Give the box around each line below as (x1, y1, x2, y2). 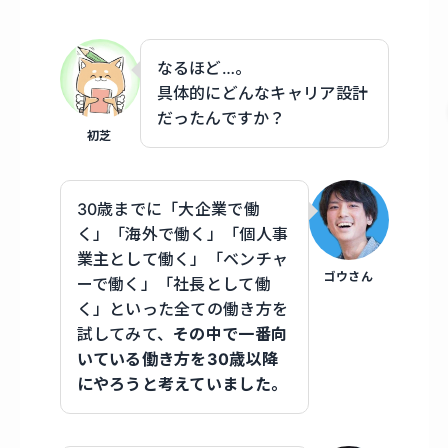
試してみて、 (76, 323, 174, 344)
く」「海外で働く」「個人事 (76, 223, 289, 244)
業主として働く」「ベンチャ (76, 248, 289, 269)
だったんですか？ (156, 107, 286, 128)
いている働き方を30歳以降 (76, 348, 279, 369)
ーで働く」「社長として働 (76, 273, 271, 294)
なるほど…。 (156, 57, 252, 78)
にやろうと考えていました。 (76, 373, 288, 394)
